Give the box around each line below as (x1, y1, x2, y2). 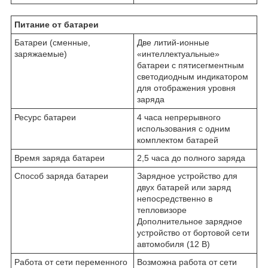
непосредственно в (137, 193, 212, 203)
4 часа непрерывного (137, 112, 221, 122)
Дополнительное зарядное (137, 216, 242, 226)
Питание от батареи (14, 19, 99, 29)
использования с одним (137, 123, 230, 133)
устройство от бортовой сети (137, 227, 249, 237)
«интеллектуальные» (137, 48, 220, 59)
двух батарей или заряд (137, 182, 231, 192)
